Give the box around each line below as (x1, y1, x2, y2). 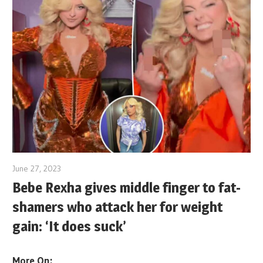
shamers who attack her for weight (12, 198, 223, 215)
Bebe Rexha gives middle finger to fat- (12, 178, 241, 196)
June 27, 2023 (12, 163, 62, 174)
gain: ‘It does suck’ (12, 217, 127, 235)
